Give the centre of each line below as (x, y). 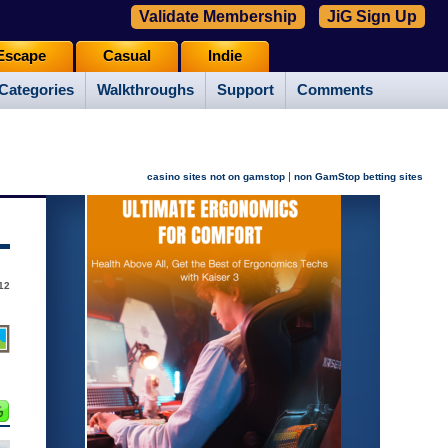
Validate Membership (218, 16)
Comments (335, 90)
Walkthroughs (145, 90)
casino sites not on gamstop (216, 177)
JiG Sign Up (372, 16)
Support (245, 90)
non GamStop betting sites (358, 177)
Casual (126, 56)
